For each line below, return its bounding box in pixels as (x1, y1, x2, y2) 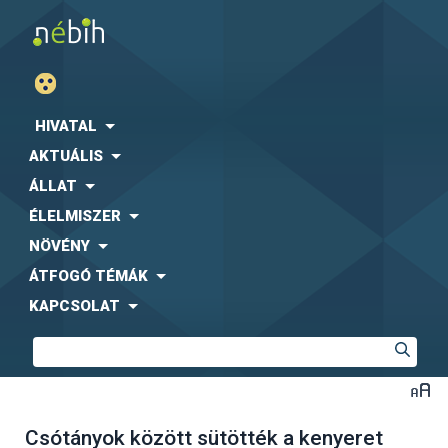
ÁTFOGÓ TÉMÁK (29, 267, 148, 285)
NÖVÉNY (29, 237, 90, 255)
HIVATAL (35, 117, 97, 135)
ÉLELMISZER (29, 207, 121, 225)
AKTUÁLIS (29, 147, 103, 165)
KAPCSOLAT (29, 297, 120, 315)
